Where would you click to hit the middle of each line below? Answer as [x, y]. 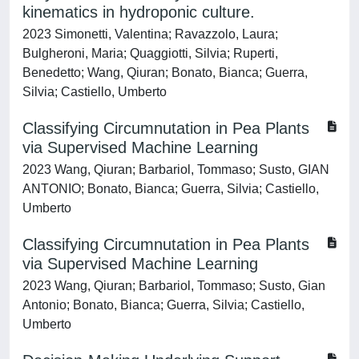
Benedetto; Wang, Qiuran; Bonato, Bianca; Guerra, [165, 73]
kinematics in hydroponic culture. [139, 12]
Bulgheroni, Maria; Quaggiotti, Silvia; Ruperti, [150, 53]
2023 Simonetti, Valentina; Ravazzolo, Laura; [150, 34]
